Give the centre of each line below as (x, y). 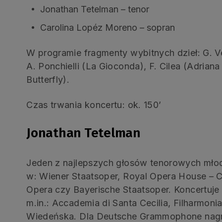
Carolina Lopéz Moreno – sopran (108, 27)
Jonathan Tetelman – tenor (95, 9)
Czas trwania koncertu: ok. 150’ (94, 105)
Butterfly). (48, 79)
